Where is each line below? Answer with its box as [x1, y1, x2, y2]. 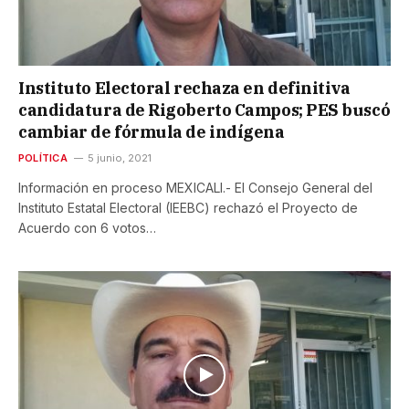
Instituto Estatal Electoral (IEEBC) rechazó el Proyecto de [18, 199, 358, 215]
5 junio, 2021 [87, 151, 152, 164]
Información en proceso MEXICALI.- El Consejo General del [18, 179, 372, 195]
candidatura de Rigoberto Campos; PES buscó [18, 99, 391, 121]
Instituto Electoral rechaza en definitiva [18, 77, 351, 99]
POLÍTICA [18, 151, 68, 164]
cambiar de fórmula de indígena [18, 121, 285, 142]
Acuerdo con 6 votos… [18, 219, 156, 236]
